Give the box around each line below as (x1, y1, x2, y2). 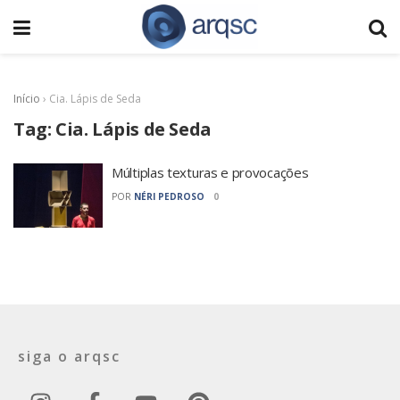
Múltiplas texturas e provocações (112, 163, 309, 181)
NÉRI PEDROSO (134, 190, 204, 203)
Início (13, 91, 40, 106)
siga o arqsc (18, 346, 121, 366)
